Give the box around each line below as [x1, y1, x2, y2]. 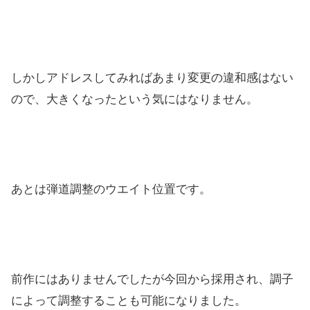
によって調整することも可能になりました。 [11, 293, 246, 307]
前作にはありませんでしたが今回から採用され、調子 [11, 272, 293, 286]
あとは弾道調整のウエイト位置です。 [11, 182, 211, 196]
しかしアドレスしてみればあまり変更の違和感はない [11, 71, 293, 84]
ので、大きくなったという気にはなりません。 [11, 92, 258, 106]
